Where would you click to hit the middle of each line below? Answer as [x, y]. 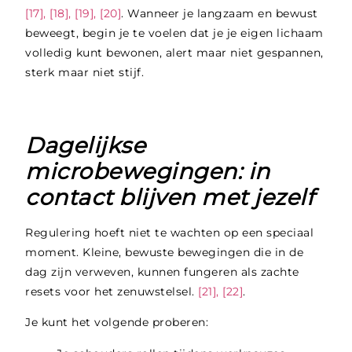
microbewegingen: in [148, 171]
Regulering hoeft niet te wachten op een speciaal [170, 233]
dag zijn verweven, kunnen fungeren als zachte [162, 272]
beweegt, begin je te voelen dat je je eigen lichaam [174, 33]
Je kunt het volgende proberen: [117, 323]
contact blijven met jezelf [170, 197]
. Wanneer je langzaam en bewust [220, 13]
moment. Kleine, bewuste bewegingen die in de [165, 252]
